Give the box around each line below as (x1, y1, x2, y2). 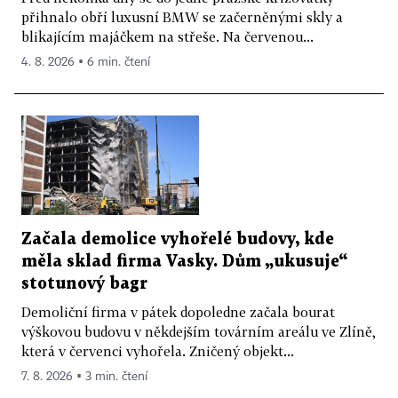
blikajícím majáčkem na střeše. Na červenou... (21, 28, 314, 44)
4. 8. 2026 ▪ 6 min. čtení (21, 55, 150, 68)
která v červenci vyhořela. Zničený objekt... (21, 343, 294, 360)
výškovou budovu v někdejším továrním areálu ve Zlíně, (21, 323, 376, 340)
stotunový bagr (21, 276, 147, 292)
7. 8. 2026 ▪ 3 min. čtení (21, 370, 147, 384)
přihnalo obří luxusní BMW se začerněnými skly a (21, 8, 343, 25)
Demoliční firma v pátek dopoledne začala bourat (21, 304, 335, 321)
